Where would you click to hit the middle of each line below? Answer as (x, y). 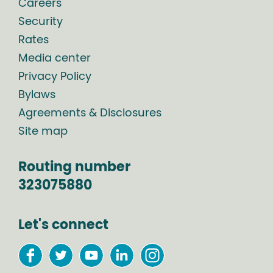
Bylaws (37, 95)
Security (41, 22)
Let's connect (63, 225)
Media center (55, 59)
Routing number (74, 167)
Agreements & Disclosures (90, 114)
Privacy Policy (55, 77)
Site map (43, 132)
